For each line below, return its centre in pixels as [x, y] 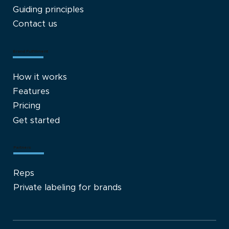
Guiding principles [48, 10]
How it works [40, 77]
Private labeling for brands [68, 188]
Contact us [35, 24]
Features [31, 92]
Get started [36, 120]
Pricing [26, 106]
